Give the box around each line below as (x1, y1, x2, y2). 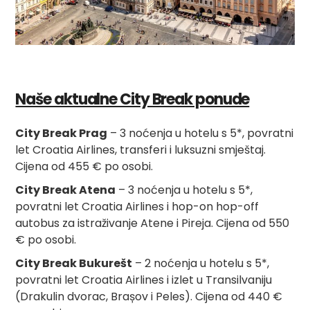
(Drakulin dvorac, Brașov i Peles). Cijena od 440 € (15, 288, 283, 304)
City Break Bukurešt (15, 255, 133, 271)
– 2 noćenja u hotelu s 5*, (132, 255, 270, 271)
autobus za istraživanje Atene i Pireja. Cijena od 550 (15, 215, 290, 231)
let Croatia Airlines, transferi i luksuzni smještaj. (15, 141, 266, 158)
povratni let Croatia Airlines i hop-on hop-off (15, 198, 259, 215)
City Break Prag (15, 125, 108, 141)
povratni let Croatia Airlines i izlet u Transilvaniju (15, 271, 273, 288)
